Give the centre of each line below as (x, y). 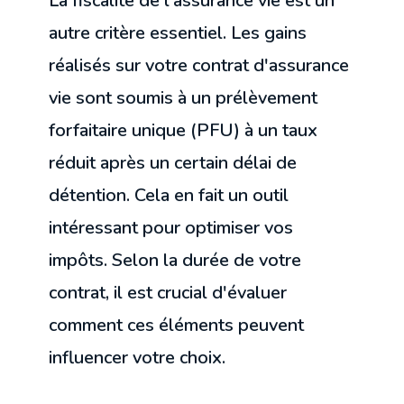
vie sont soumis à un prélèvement (184, 98)
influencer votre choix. (138, 358)
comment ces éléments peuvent (177, 326)
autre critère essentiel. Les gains (178, 33)
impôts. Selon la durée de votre (175, 261)
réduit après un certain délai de (173, 163)
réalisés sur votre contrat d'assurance (199, 66)
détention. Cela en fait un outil (169, 196)
